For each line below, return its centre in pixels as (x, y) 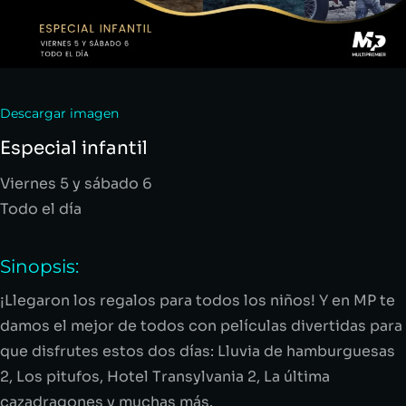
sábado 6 (116, 183)
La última (297, 376)
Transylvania (198, 376)
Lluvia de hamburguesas (306, 351)
